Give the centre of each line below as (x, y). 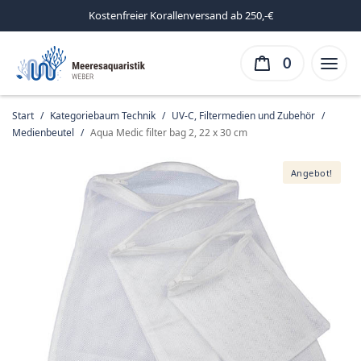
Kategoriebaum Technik (103, 116)
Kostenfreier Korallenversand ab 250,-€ (180, 15)
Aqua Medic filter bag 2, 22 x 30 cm (168, 133)
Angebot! (311, 172)
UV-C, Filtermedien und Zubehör (243, 116)
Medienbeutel (43, 133)
